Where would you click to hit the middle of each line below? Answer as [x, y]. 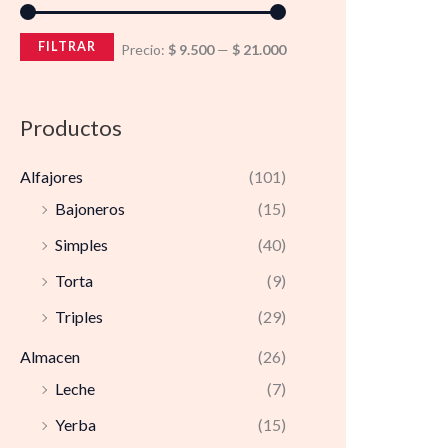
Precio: [144, 50]
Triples [79, 317]
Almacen [50, 357]
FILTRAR [67, 47]
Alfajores [51, 177]
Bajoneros [90, 209]
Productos [71, 127]
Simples [81, 245]
